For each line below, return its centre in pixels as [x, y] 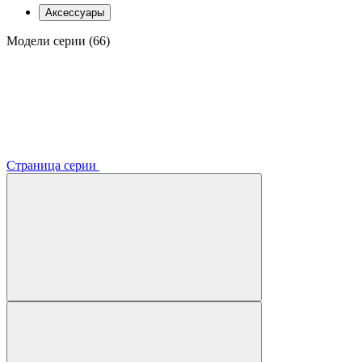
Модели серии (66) [58, 40]
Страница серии [53, 165]
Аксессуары [75, 12]
